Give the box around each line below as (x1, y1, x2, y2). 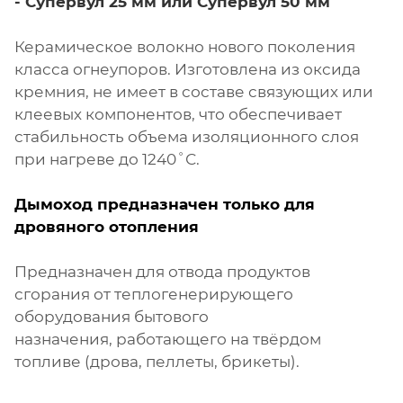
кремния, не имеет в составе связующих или (14, 83, 373, 102)
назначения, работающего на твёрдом (14, 330, 321, 349)
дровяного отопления (14, 218, 199, 237)
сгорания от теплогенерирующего (14, 285, 293, 304)
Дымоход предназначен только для (14, 195, 315, 214)
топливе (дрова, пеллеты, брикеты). (14, 353, 300, 372)
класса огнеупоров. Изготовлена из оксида (14, 60, 361, 79)
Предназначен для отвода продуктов (14, 263, 310, 282)
